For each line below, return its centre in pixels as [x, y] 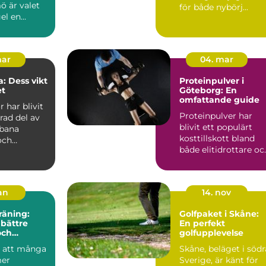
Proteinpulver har [216, 115]
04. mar [216, 59]
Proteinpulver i [212, 80]
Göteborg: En [208, 90]
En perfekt [202, 223]
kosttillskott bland [217, 138]
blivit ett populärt [216, 127]
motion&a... [202, 161]
